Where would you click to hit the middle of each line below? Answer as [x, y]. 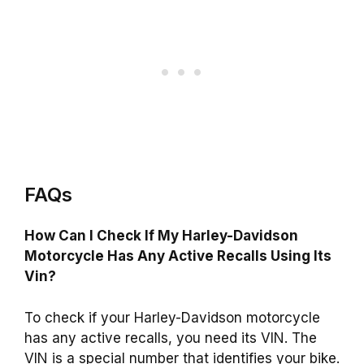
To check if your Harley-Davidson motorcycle [172, 317]
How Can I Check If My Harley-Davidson [161, 236]
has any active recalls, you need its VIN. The [171, 338]
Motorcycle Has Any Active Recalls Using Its [178, 256]
